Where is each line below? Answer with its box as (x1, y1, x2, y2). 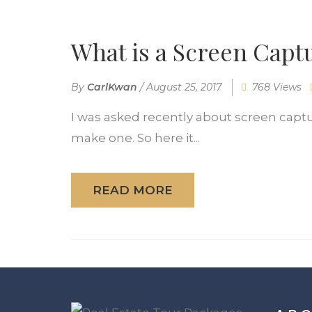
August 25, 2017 (146, 81, 221, 94)
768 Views (252, 81, 302, 94)
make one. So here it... (71, 131, 200, 146)
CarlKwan (87, 81, 137, 94)
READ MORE (93, 183, 173, 198)
